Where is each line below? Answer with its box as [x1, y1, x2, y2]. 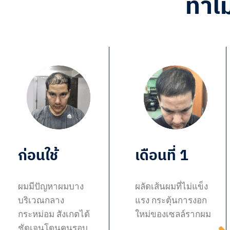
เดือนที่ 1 [135, 145, 188, 165]
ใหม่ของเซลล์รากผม [135, 209, 211, 220]
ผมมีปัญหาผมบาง [18, 181, 84, 192]
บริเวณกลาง [18, 195, 64, 206]
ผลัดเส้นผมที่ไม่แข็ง [135, 181, 208, 192]
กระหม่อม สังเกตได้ [18, 209, 90, 220]
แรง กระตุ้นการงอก [135, 195, 207, 206]
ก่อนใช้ [18, 145, 58, 165]
